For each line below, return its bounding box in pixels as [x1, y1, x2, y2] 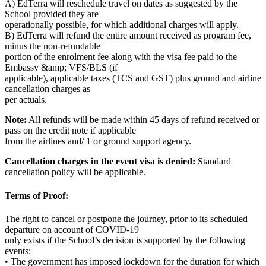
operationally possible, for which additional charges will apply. [5, 20, 239, 30]
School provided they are [5, 9, 99, 20]
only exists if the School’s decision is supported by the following [5, 235, 245, 245]
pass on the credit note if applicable [5, 125, 136, 136]
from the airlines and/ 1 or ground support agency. [5, 136, 191, 147]
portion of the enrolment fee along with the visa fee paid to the [5, 52, 237, 62]
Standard [195, 156, 231, 167]
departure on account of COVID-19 [5, 224, 139, 235]
